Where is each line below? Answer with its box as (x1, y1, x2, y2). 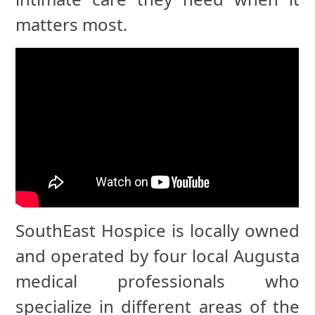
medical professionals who (15, 269, 300, 293)
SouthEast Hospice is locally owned (15, 219, 300, 243)
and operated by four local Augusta (15, 244, 300, 268)
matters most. (15, 13, 128, 37)
